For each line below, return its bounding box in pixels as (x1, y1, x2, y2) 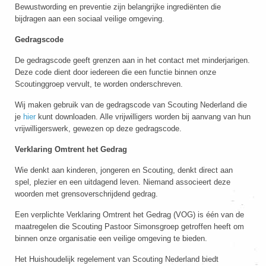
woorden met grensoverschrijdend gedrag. (15, 189, 158, 198)
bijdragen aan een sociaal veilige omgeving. (15, 14, 164, 23)
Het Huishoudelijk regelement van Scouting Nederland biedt (15, 255, 218, 264)
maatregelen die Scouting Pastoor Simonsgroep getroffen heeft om (15, 222, 244, 231)
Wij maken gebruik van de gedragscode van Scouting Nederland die (15, 100, 247, 109)
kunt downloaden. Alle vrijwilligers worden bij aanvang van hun (36, 112, 251, 121)
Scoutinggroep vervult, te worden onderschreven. (15, 80, 183, 88)
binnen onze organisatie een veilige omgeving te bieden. (15, 234, 207, 243)
